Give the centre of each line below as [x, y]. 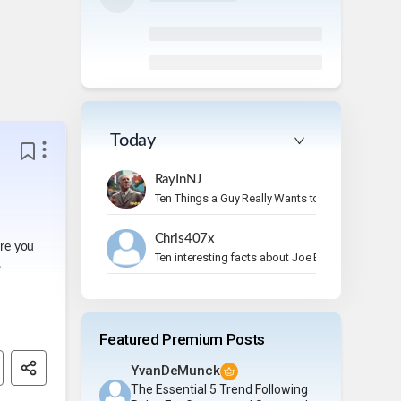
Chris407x [185, 238]
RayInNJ [178, 179]
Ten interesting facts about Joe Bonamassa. [266, 257]
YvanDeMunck [175, 370]
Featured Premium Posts [182, 339]
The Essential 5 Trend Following [220, 389]
